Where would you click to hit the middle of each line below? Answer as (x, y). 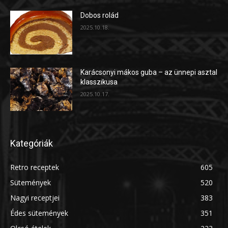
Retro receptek (35, 167)
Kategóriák (32, 144)
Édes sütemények (39, 213)
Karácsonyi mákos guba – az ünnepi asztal (149, 72)
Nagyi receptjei (35, 198)
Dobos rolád (100, 16)
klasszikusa (99, 82)
